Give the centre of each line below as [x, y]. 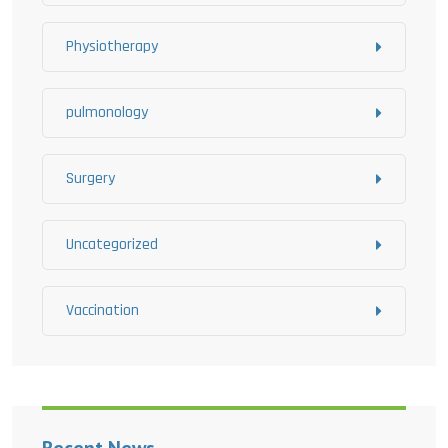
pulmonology [107, 112]
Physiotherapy [112, 46]
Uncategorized [112, 244]
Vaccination [102, 310]
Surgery [90, 178]
